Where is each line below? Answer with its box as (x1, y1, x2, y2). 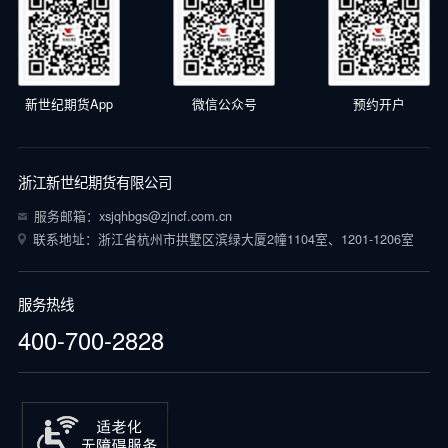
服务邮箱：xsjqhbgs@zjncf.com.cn (33, 206, 232, 226)
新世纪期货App (24, 93, 113, 113)
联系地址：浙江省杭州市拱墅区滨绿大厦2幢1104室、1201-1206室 (32, 229, 414, 249)
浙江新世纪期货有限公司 (17, 171, 172, 193)
